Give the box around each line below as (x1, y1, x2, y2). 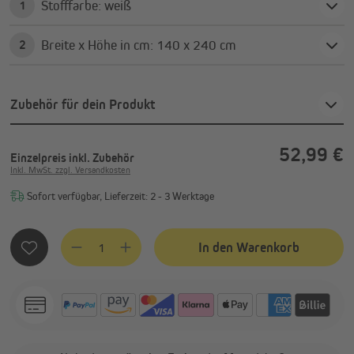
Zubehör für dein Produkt (10, 96, 155, 112)
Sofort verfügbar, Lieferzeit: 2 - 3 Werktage (24, 190, 214, 203)
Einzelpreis (10, 150, 69, 166)
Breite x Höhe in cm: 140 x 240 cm (156, 36, 236, 53)
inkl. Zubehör (69, 150, 134, 166)
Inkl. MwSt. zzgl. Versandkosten (10, 164, 130, 176)
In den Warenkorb (198, 239, 299, 255)
